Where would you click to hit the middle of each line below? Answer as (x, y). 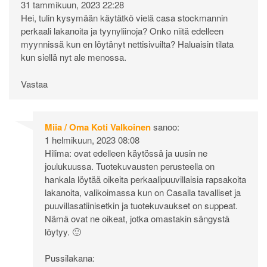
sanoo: (166, 126)
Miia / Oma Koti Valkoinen (98, 127)
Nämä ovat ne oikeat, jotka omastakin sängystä (137, 218)
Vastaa (34, 83)
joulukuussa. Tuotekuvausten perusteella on (130, 166)
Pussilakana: (70, 258)
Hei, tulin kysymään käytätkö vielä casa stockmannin (124, 18)
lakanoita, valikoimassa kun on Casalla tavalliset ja (143, 192)
